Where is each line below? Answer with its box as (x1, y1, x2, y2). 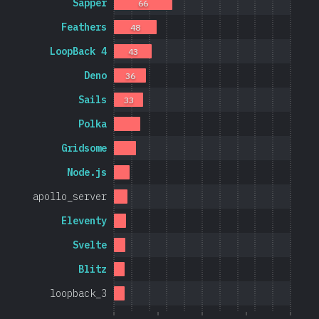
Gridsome (61, 142, 107, 155)
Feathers (61, 21, 107, 34)
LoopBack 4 (50, 45, 107, 58)
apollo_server (33, 190, 107, 204)
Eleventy (61, 214, 107, 228)
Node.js (67, 166, 107, 179)
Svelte (73, 239, 107, 252)
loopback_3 (50, 287, 107, 300)
